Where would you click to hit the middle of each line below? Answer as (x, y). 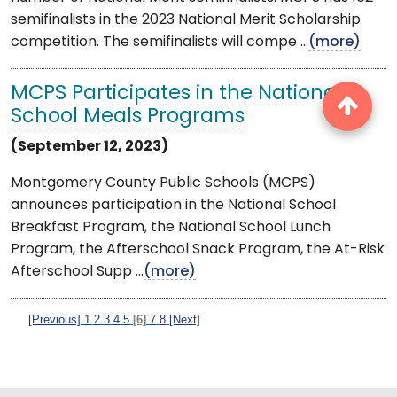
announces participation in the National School (173, 205)
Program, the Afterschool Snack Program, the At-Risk (198, 249)
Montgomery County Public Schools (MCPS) (163, 183)
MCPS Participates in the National (176, 94)
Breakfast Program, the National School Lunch (171, 227)
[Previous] (54, 319)
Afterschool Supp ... (77, 272)
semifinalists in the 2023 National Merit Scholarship (186, 20)
